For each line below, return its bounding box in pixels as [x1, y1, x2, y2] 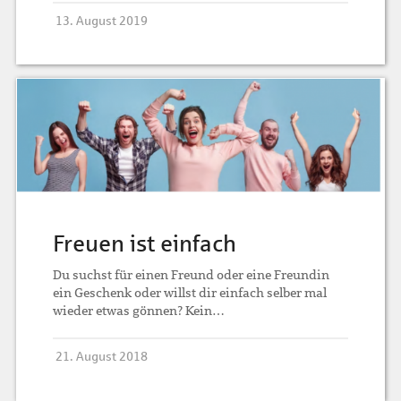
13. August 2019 [55, 13, 149, 28]
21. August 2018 [55, 350, 149, 364]
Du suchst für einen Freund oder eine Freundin [53, 268, 330, 283]
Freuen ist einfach [53, 231, 237, 257]
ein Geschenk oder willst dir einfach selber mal [53, 286, 328, 301]
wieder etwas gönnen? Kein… [53, 303, 226, 319]
